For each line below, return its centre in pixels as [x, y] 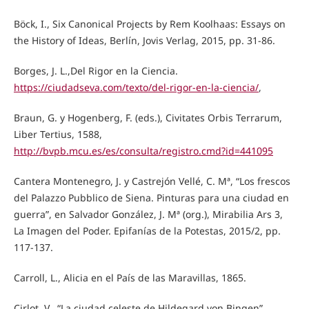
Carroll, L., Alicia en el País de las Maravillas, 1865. [130, 277]
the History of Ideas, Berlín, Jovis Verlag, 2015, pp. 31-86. [144, 40]
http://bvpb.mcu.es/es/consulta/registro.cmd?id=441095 [143, 150]
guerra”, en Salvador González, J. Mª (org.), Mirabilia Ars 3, [148, 214]
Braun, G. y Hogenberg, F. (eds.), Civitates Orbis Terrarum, [148, 117]
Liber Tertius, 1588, [58, 134]
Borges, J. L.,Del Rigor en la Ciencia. [96, 70]
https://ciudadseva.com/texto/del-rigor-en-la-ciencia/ [136, 87]
